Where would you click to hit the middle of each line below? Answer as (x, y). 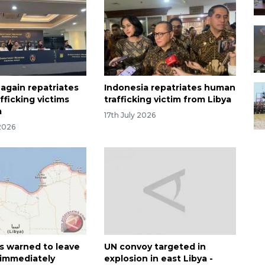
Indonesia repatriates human (169, 87)
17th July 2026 (130, 115)
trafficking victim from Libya (167, 99)
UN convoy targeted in (155, 247)
